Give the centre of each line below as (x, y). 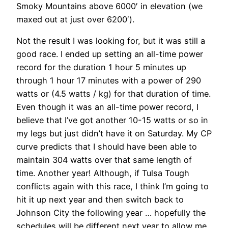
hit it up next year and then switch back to (100, 200)
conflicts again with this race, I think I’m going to (112, 187)
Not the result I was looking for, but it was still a (111, 41)
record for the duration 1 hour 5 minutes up (101, 67)
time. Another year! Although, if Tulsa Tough (103, 173)
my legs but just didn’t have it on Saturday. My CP (114, 134)
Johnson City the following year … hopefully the (111, 213)
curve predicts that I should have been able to (107, 147)
